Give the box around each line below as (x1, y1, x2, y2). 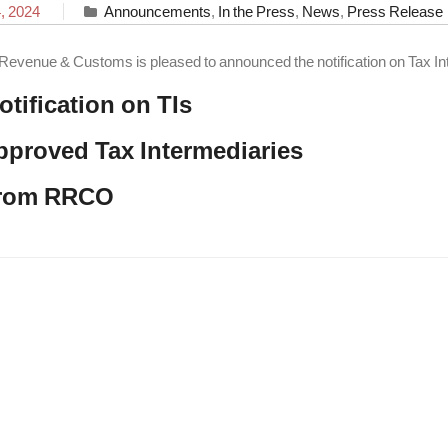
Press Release (347, 3, 443, 20)
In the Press (218, 3, 295, 20)
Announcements (104, 3, 211, 20)
